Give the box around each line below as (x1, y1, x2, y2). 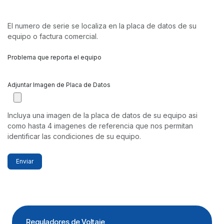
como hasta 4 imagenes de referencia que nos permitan (7, 121, 193, 130)
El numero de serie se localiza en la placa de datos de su (7, 21, 196, 30)
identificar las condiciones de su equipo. (7, 131, 143, 140)
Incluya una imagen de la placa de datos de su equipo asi (7, 110, 197, 119)
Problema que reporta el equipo (7, 53, 101, 61)
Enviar (16, 157, 33, 165)
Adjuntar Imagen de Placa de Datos (7, 80, 110, 88)
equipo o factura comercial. (7, 31, 98, 40)
